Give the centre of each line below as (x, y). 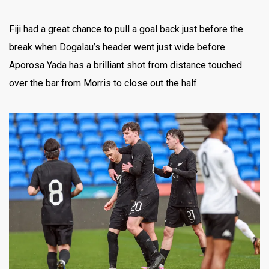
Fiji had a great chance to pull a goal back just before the (126, 29)
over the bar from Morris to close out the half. (104, 83)
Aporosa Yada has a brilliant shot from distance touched (125, 65)
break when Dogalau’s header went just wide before (117, 47)
